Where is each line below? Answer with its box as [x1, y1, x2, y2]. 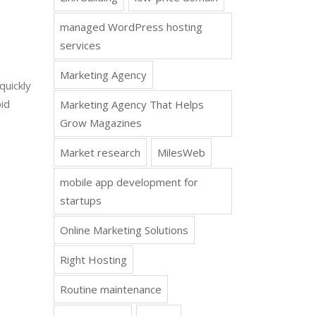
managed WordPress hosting [60, 20, 202, 34]
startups [60, 193, 102, 207]
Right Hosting [60, 253, 127, 267]
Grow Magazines [60, 116, 142, 130]
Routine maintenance [60, 282, 162, 296]
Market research [60, 145, 140, 159]
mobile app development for [60, 175, 198, 189]
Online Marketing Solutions [60, 223, 188, 237]
